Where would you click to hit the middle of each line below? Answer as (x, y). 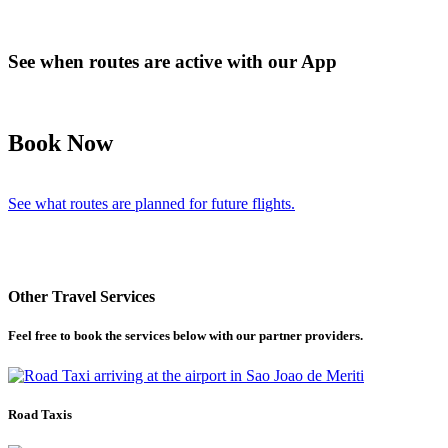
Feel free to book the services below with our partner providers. (185, 336)
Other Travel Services (81, 297)
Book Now (60, 143)
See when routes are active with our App (172, 62)
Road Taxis (40, 414)
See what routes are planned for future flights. (151, 203)
